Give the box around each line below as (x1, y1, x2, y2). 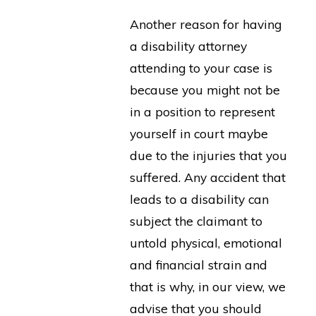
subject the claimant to (129, 213, 262, 229)
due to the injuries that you (129, 147, 287, 164)
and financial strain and (129, 257, 267, 273)
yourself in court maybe (129, 126, 268, 142)
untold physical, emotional (129, 235, 282, 251)
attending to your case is (129, 60, 272, 76)
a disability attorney (129, 38, 247, 54)
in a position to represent (129, 104, 275, 120)
